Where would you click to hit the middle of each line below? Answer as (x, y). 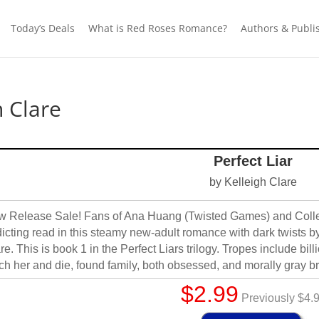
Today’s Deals (43, 28)
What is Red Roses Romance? (158, 28)
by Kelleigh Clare (253, 182)
